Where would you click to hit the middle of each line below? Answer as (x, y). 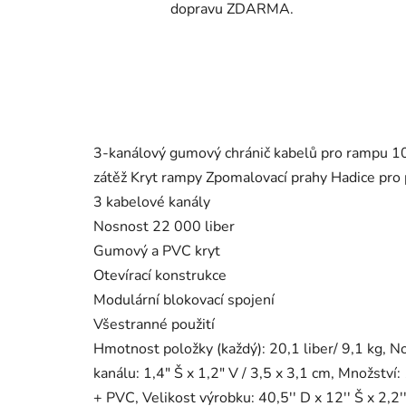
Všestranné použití (154, 325)
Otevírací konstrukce (160, 276)
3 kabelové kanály (152, 203)
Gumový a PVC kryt (157, 251)
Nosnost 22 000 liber (164, 227)
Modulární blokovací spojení (184, 300)
